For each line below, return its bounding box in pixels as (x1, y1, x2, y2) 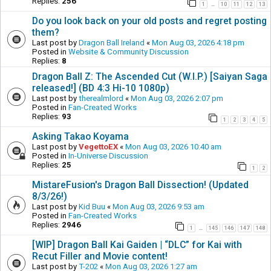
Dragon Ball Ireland (79, 38, 145, 47)
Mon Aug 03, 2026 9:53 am (113, 202, 204, 212)
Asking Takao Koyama (32, 131, 129, 142)
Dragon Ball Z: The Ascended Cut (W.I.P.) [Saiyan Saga (32, 70, 267, 82)
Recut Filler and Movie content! (32, 250, 168, 263)
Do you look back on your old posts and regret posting (32, 15, 267, 27)
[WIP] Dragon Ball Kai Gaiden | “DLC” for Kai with (32, 239, 242, 251)
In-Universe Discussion (68, 151, 148, 160)
